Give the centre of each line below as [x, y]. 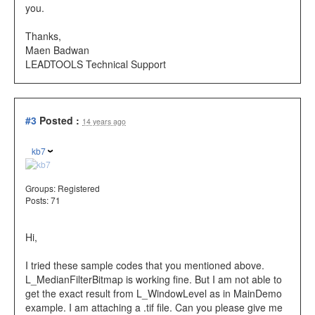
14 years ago [104, 121]
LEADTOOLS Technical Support [96, 64]
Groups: [41, 188]
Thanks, [43, 36]
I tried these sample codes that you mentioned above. [145, 265]
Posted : [59, 120]
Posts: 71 [43, 200]
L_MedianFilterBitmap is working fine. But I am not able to [154, 279]
